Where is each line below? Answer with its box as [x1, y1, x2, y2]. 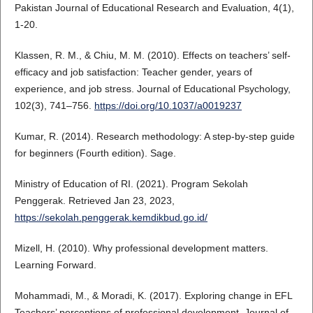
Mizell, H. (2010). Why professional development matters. [14, 242, 268, 254]
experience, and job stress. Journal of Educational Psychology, [14, 82, 291, 94]
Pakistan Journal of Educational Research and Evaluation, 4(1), [14, 1, 294, 13]
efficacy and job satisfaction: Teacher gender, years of [14, 66, 252, 78]
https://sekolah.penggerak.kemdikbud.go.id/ [14, 211, 208, 223]
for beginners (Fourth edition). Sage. [14, 147, 176, 159]
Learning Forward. [14, 259, 96, 270]
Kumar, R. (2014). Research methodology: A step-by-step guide [14, 130, 295, 142]
